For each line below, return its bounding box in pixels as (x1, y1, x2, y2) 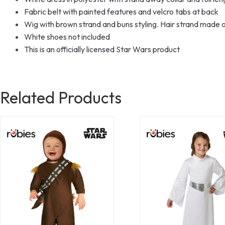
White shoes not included (24, 31, 110, 42)
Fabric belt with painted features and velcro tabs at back (24, 6, 218, 17)
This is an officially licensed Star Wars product (24, 44, 180, 54)
